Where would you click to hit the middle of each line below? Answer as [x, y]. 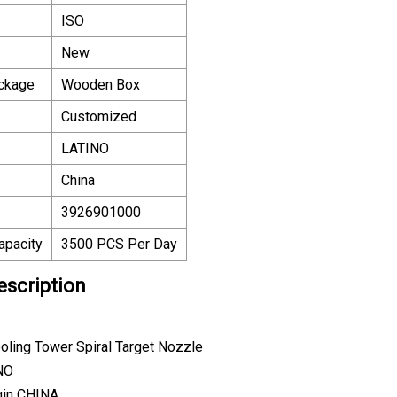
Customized [99, 116]
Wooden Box [101, 84]
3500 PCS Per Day [119, 244]
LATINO [85, 148]
